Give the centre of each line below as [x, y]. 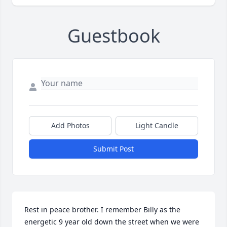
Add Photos [70, 126]
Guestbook [113, 36]
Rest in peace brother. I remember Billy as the [102, 210]
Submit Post [113, 149]
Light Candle [157, 126]
